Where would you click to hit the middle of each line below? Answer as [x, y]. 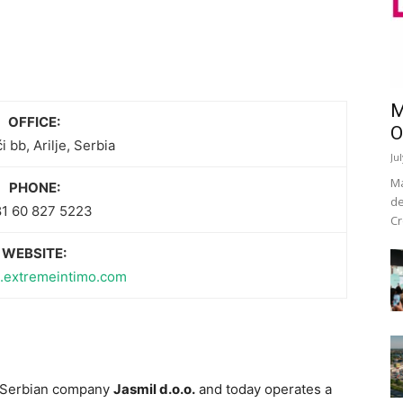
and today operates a [264, 390]
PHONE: [34, 188]
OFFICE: [34, 122]
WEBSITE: [34, 254]
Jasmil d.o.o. [154, 390]
